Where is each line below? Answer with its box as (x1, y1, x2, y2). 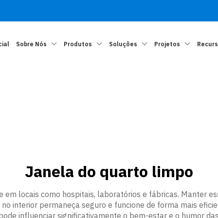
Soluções (109, 40, 137, 48)
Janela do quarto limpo (25, 161, 193, 182)
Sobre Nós (16, 40, 47, 48)
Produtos (64, 40, 92, 48)
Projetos (154, 40, 180, 48)
